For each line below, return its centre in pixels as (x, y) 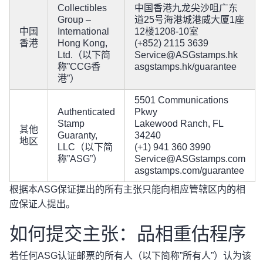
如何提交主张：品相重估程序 (128, 233)
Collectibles (82, 8)
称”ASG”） (80, 159)
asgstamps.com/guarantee (189, 171)
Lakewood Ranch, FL (179, 124)
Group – (74, 20)
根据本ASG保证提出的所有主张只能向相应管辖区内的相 (127, 189)
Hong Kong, (82, 43)
